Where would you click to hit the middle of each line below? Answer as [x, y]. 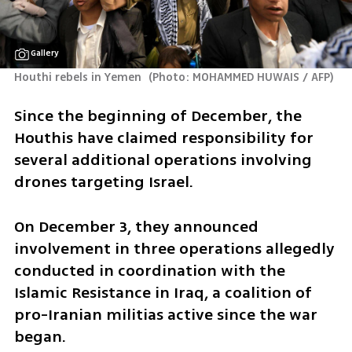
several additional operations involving [163, 159]
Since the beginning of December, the [158, 115]
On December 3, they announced [136, 226]
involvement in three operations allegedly [174, 248]
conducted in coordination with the [149, 270]
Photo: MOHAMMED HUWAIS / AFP [242, 78]
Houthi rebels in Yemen [79, 78]
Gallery [45, 53]
